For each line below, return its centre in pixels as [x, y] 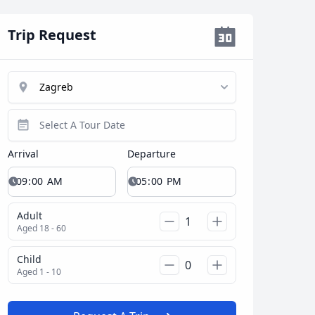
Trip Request [52, 34]
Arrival [23, 153]
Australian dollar [125, 228]
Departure [152, 153]
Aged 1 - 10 [39, 271]
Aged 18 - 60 [41, 228]
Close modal [262, 168]
